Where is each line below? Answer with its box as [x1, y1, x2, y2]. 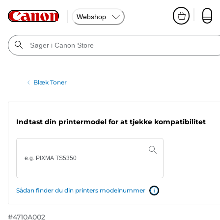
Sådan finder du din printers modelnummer [16, 187, 145, 194]
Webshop [77, 12, 106, 21]
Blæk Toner [33, 79, 67, 86]
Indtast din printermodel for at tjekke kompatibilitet [16, 117, 206, 126]
